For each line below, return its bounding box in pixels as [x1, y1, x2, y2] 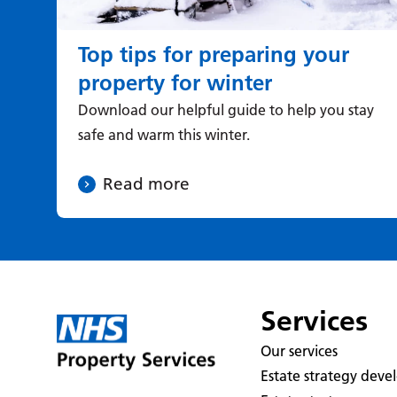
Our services [261, 341, 339, 360]
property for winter [78, 69, 272, 96]
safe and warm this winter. [78, 125, 250, 144]
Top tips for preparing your [78, 41, 349, 67]
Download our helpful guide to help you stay [78, 100, 374, 119]
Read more [103, 173, 190, 194]
